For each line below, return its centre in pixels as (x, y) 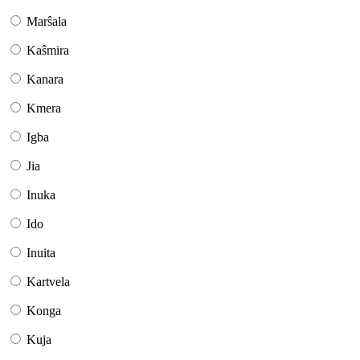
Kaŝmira (48, 51)
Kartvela (48, 282)
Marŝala (47, 22)
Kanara (45, 80)
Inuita (41, 253)
